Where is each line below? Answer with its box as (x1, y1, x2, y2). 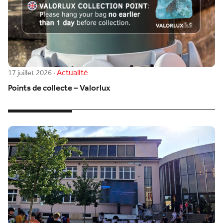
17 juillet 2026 (8, 66, 52, 80)
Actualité (57, 65, 88, 81)
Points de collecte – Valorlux (8, 80, 111, 97)
